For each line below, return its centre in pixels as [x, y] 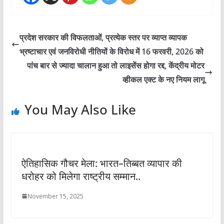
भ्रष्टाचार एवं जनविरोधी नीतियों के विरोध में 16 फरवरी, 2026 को [111, 51]
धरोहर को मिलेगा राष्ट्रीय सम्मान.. [81, 176]
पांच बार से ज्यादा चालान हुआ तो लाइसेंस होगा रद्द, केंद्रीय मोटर [116, 65]
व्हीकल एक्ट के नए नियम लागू [164, 79]
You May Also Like [80, 109]
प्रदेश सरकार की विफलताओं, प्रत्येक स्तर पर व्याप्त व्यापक [103, 37]
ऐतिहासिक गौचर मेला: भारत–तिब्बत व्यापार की [101, 163]
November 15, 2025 [55, 196]
